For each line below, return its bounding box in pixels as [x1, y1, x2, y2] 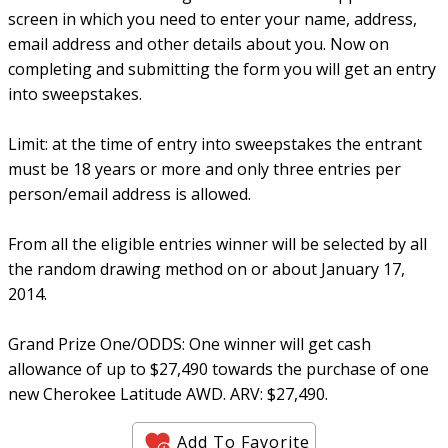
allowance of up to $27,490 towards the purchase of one [8, 358, 429, 380]
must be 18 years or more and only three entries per [8, 158, 401, 180]
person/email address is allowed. [8, 183, 251, 205]
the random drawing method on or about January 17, [8, 258, 405, 280]
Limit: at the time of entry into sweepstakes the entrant [8, 133, 422, 155]
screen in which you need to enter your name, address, [8, 8, 417, 30]
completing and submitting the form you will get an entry [8, 58, 436, 80]
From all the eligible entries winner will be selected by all [8, 233, 427, 255]
